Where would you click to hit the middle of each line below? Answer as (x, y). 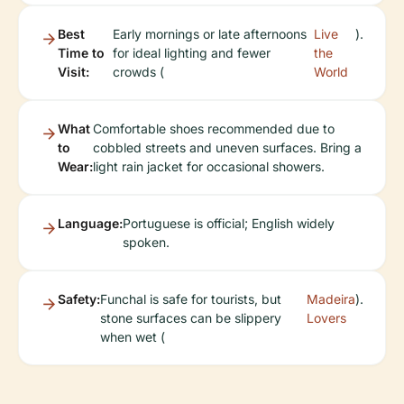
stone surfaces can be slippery (191, 318)
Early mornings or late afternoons (210, 34)
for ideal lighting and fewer (192, 53)
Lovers (326, 318)
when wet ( (133, 337)
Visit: (73, 72)
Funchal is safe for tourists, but (191, 299)
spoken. (146, 242)
